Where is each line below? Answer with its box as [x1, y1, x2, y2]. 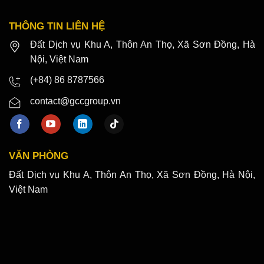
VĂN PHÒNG [9, 150, 68, 162]
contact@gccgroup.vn [30, 95, 121, 106]
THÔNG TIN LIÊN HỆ [9, 20, 105, 32]
